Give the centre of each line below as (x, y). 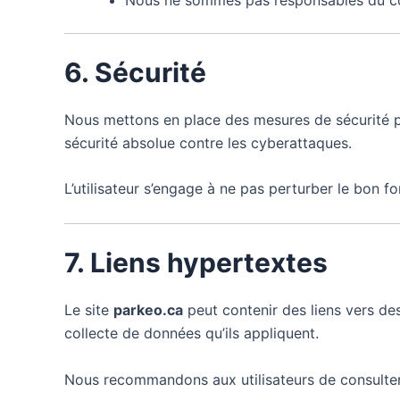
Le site (89, 309)
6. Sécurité (135, 72)
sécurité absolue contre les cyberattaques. (208, 142)
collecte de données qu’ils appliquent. (192, 333)
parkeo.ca (148, 309)
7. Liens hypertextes (196, 262)
